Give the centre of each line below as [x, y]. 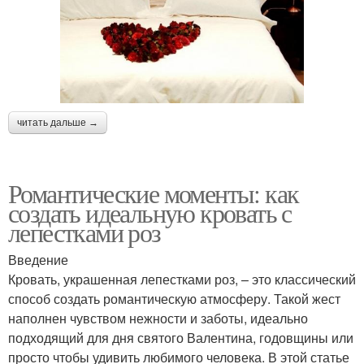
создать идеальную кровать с [150, 212]
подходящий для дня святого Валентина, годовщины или [181, 337]
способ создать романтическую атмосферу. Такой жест [174, 298]
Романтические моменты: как [154, 193]
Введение [38, 259]
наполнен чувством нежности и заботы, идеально [158, 318]
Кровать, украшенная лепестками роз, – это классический [182, 279]
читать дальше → [58, 122]
